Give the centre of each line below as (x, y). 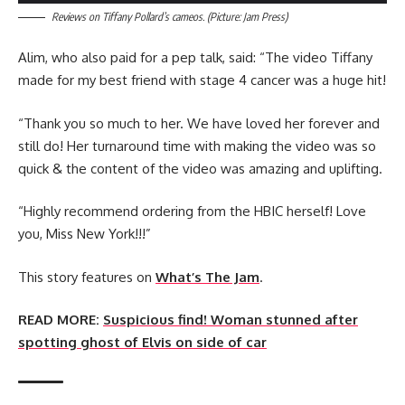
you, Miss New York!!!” (85, 234)
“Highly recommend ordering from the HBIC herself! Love (192, 212)
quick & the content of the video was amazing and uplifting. (200, 168)
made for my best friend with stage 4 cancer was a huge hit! (202, 80)
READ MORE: (61, 320)
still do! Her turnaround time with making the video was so (197, 146)
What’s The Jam (207, 277)
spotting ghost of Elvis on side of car (142, 343)
